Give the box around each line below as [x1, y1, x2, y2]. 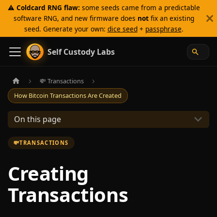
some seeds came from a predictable [79, 3, 200, 12]
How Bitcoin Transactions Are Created [14, 91, 122, 100]
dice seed [107, 24, 138, 33]
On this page [14, 114, 61, 125]
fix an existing [148, 14, 194, 23]
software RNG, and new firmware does [13, 14, 138, 23]
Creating [8, 159, 89, 186]
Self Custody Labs [47, 46, 115, 57]
